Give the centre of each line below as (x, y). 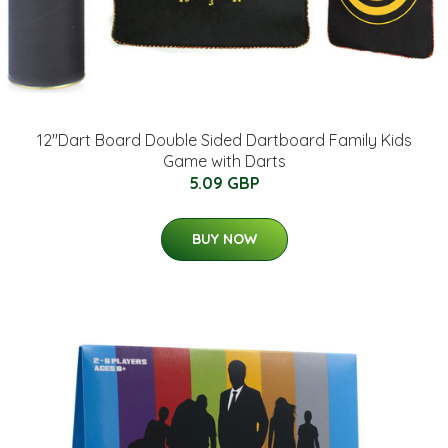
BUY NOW (224, 238)
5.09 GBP (224, 182)
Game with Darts (224, 160)
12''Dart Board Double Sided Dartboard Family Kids (224, 139)
